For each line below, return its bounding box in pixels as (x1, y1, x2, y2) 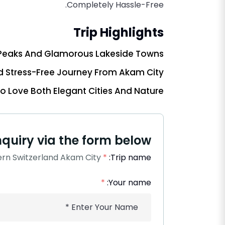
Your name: (108, 176, 151, 188)
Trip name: (110, 151, 151, 163)
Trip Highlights (73, 24, 164, 41)
